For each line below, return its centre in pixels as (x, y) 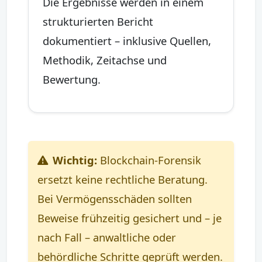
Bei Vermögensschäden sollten (115, 198)
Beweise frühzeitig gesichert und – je (130, 218)
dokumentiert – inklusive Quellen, (127, 40)
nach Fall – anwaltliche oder (107, 237)
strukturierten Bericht (98, 21)
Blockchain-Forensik (149, 160)
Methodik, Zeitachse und (105, 60)
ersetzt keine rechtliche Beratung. (123, 179)
